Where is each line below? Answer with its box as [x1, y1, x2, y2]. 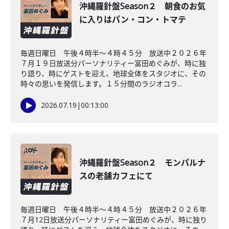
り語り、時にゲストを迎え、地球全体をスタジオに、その [20, 68, 206, 78]
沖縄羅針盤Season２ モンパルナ [79, 157, 205, 168]
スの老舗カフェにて [79, 170, 153, 181]
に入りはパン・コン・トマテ [79, 14, 186, 25]
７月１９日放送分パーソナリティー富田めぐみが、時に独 [20, 58, 206, 68]
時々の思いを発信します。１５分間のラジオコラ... [20, 79, 182, 88]
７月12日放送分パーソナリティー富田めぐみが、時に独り [20, 215, 207, 224]
